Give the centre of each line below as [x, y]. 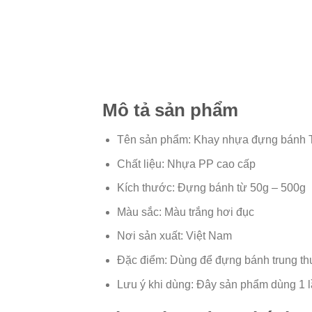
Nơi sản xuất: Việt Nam [174, 236]
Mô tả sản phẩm [170, 110]
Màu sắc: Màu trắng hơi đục [185, 212]
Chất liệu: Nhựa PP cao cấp [186, 164]
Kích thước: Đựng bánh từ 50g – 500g [211, 188]
